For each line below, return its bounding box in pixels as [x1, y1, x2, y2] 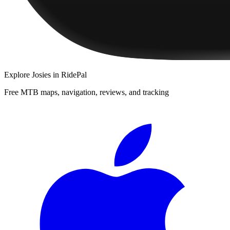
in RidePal [51, 70, 87, 79]
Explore [4, 70, 32, 79]
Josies [32, 70, 51, 79]
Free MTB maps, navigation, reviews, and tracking [4, 87, 169, 97]
